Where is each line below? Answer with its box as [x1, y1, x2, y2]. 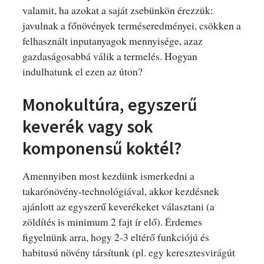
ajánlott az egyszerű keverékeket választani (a [22, 199, 214, 213]
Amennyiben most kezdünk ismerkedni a [22, 168, 194, 183]
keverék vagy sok [22, 114, 153, 137]
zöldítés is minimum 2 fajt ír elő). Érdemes [22, 214, 202, 229]
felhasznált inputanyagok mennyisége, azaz [22, 33, 203, 48]
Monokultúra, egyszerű [22, 93, 197, 115]
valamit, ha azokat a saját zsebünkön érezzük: [22, 2, 213, 17]
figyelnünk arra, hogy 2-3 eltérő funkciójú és [22, 229, 209, 244]
